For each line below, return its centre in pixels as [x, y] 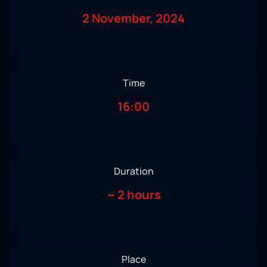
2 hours [139, 195]
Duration [133, 171]
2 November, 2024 [133, 18]
